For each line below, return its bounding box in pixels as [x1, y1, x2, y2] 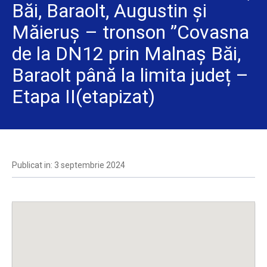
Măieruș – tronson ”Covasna [12, 21, 249, 44]
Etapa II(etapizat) [12, 85, 155, 108]
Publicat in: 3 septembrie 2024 [12, 160, 125, 170]
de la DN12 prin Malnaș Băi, [12, 42, 241, 65]
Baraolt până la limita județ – [12, 64, 249, 86]
